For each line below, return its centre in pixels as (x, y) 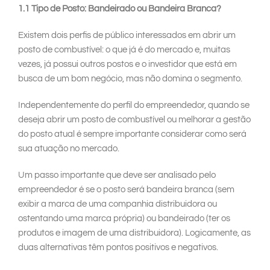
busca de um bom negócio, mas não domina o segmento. (130, 79)
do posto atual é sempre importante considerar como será (132, 134)
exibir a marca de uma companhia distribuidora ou (118, 204)
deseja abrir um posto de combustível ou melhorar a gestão (134, 120)
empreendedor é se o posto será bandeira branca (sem (126, 190)
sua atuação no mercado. (69, 149)
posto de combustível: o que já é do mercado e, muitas (124, 50)
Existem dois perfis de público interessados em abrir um (127, 36)
